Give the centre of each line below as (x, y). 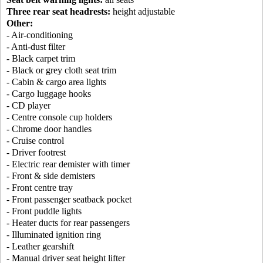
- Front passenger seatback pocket (69, 200)
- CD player (28, 106)
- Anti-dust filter (36, 47)
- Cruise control (35, 141)
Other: (20, 23)
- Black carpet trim (41, 59)
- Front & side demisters (51, 176)
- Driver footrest (36, 153)
